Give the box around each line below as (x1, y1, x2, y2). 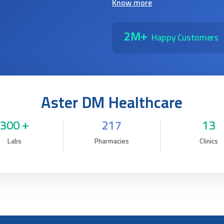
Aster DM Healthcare (41, 95, 183, 112)
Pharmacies (94, 137, 129, 145)
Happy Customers (151, 33, 218, 43)
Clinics (199, 137, 218, 145)
